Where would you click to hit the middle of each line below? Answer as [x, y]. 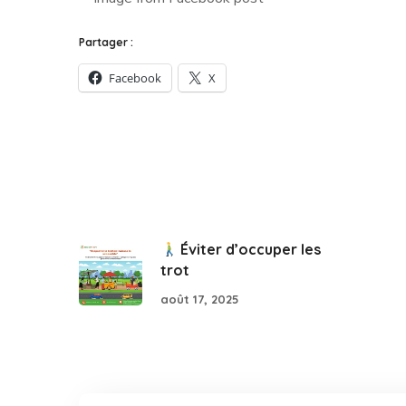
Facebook [135, 78]
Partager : [106, 42]
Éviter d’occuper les [249, 249]
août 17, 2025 [200, 299]
